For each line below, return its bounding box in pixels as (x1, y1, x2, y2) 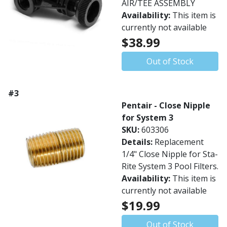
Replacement (155, 136, 204, 147)
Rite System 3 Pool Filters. (122, 161, 218, 172)
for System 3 (122, 112, 173, 123)
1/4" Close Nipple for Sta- (122, 148, 218, 160)
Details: (122, 136, 155, 147)
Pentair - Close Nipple (122, 100, 210, 111)
